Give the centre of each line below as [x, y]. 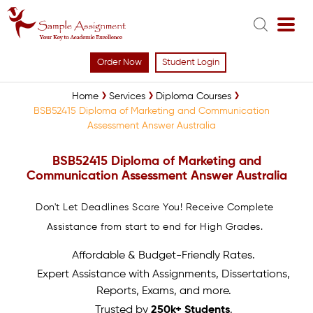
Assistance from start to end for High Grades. [155, 227]
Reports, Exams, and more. [163, 291]
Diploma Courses [193, 96]
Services [127, 96]
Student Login [191, 63]
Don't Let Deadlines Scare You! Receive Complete [155, 208]
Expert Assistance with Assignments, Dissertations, [163, 275]
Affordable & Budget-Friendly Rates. [163, 256]
